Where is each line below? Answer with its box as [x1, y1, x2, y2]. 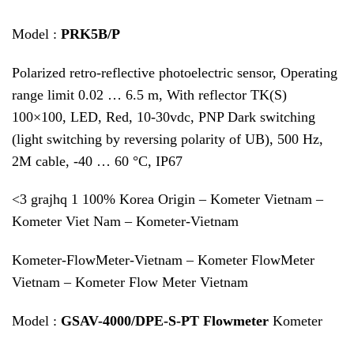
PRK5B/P [61, 25, 120, 42]
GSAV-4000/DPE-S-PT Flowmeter [57, 312, 273, 329]
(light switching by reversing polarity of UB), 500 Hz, [12, 130, 323, 147]
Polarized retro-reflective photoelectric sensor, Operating [12, 64, 337, 81]
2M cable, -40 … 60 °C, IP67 [12, 153, 183, 169]
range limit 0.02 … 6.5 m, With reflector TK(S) [12, 86, 287, 103]
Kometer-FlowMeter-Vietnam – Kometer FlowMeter [12, 252, 314, 269]
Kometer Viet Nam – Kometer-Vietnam [12, 213, 243, 230]
